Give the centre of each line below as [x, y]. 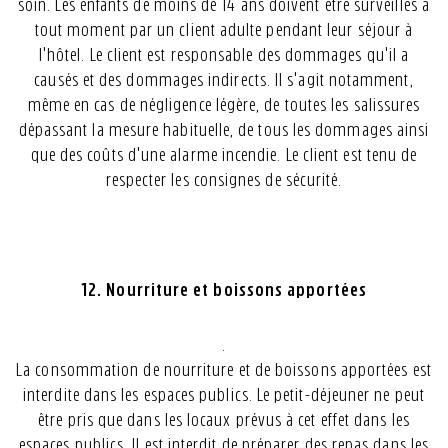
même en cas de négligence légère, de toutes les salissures [224, 105]
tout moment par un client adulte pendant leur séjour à [224, 30]
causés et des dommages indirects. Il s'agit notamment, [224, 80]
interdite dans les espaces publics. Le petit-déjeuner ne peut [224, 395]
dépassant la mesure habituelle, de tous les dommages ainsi [224, 130]
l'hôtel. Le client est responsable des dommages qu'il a [224, 55]
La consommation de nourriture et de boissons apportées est [224, 370]
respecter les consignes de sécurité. [224, 180]
